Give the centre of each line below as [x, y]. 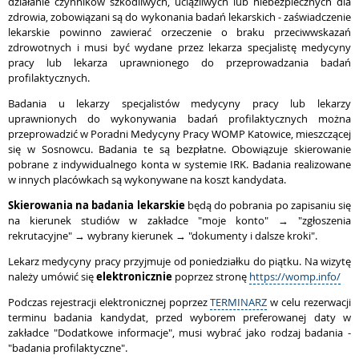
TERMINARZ [239, 302]
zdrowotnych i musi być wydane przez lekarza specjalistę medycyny [179, 47]
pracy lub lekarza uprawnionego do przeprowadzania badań [179, 63]
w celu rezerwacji [309, 302]
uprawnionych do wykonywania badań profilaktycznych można [179, 119]
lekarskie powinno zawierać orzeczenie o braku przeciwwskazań [179, 32]
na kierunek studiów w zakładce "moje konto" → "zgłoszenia [179, 220]
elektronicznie [134, 276]
